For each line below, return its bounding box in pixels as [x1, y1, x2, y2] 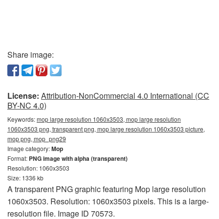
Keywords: [7, 114, 37, 123]
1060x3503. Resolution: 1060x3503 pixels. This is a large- [7, 195, 209, 207]
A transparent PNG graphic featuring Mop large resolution [7, 183, 206, 195]
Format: [7, 153, 29, 162]
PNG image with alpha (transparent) [29, 153, 128, 163]
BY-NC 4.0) [7, 99, 46, 111]
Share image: [7, 48, 54, 60]
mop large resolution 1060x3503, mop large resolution [37, 114, 181, 123]
